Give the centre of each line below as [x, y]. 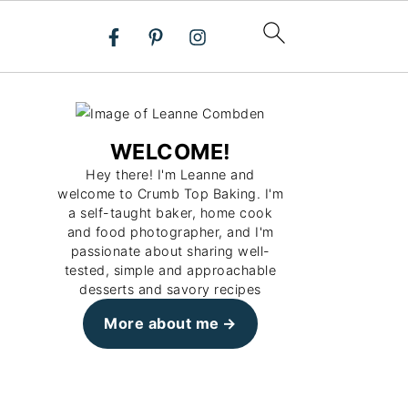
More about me [162, 323]
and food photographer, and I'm [170, 232]
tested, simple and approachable [170, 270]
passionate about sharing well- [170, 251]
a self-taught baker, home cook [170, 213]
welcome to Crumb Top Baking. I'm [170, 194]
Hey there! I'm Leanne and [170, 174]
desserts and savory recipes [170, 289]
